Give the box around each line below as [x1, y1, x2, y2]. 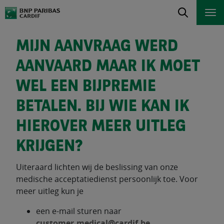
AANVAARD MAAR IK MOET [16, 59, 200, 75]
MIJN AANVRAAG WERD [16, 39, 178, 55]
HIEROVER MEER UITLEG [16, 119, 186, 135]
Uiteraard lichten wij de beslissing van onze [16, 161, 178, 172]
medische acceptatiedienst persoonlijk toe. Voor [16, 173, 198, 184]
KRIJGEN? [16, 139, 82, 155]
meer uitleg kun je [16, 185, 85, 196]
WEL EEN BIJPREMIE [16, 79, 156, 95]
